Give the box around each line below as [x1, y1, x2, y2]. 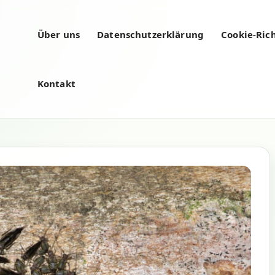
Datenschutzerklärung [97, 28, 204, 41]
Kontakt [37, 77, 76, 90]
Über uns [37, 28, 80, 41]
